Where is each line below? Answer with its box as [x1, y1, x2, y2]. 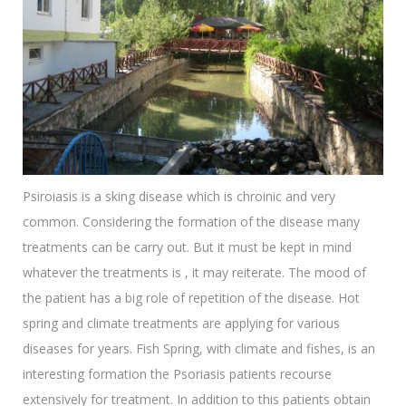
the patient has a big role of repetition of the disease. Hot [23, 289, 360, 307]
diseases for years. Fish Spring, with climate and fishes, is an [23, 340, 375, 358]
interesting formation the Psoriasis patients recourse [23, 365, 332, 383]
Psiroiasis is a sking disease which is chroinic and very [23, 188, 335, 206]
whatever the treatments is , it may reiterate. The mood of [23, 264, 366, 282]
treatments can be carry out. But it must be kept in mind [23, 238, 352, 256]
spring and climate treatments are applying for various [23, 314, 340, 333]
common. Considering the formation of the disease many [23, 213, 360, 231]
